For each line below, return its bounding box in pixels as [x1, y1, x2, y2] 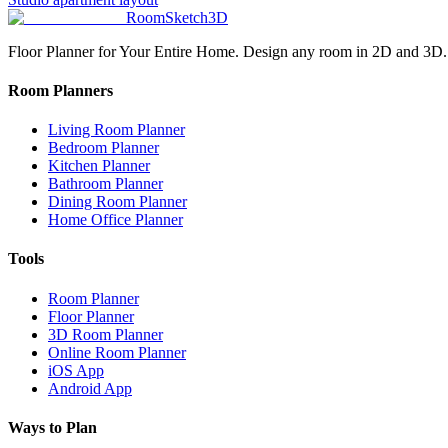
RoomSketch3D [126, 8, 228, 26]
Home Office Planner [48, 211, 183, 229]
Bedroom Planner [48, 139, 159, 157]
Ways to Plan [8, 418, 97, 436]
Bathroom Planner [48, 175, 163, 193]
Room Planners [8, 81, 113, 99]
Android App [48, 379, 132, 397]
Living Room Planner [48, 121, 185, 139]
